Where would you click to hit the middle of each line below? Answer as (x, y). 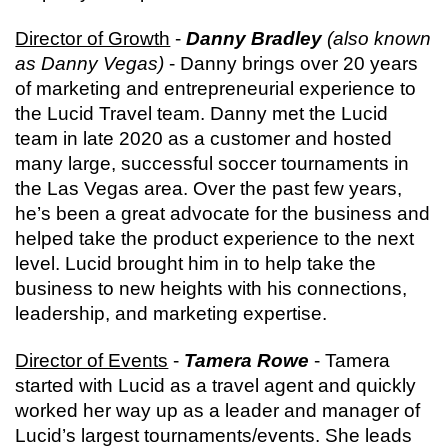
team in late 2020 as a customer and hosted (204, 139)
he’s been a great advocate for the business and (223, 214)
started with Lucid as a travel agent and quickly (216, 386)
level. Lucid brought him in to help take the (196, 264)
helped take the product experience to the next (215, 239)
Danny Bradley (254, 39)
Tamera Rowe (247, 361)
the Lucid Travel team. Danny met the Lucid (202, 114)
